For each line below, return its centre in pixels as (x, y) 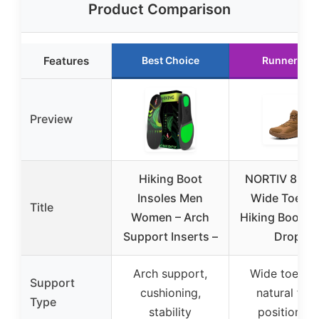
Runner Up (288, 60)
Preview (51, 119)
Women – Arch (170, 217)
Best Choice (170, 60)
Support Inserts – (170, 236)
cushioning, (170, 293)
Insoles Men (170, 198)
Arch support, (170, 273)
